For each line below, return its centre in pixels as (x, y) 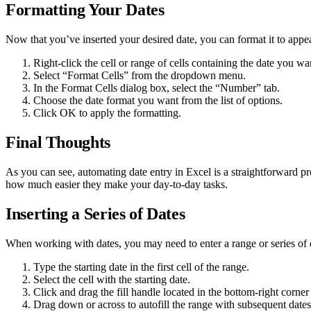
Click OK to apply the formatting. (107, 113)
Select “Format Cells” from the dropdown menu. (140, 76)
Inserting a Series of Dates (95, 213)
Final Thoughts (58, 143)
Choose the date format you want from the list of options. (158, 101)
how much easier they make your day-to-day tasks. (117, 184)
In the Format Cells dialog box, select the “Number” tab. (157, 88)
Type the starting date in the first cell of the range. (141, 267)
